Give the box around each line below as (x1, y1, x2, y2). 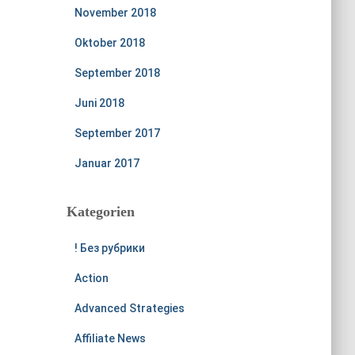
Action (74, 272, 109, 284)
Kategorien (66, 204, 135, 219)
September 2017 (74, 127, 160, 139)
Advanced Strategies (74, 302, 185, 315)
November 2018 (74, 6, 156, 19)
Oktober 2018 (74, 36, 145, 49)
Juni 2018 (74, 97, 124, 109)
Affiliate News (74, 332, 146, 345)
